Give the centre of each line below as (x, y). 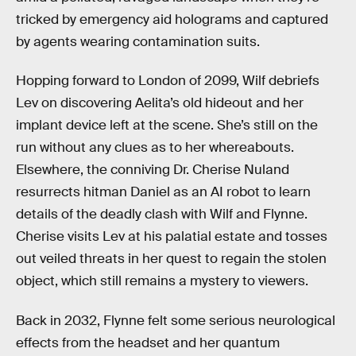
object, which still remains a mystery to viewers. (162, 281)
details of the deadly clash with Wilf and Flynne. (162, 215)
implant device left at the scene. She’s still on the (167, 126)
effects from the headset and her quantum (148, 342)
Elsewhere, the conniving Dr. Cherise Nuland (153, 170)
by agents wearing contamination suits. (138, 41)
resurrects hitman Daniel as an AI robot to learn (163, 192)
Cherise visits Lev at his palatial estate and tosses (172, 237)
